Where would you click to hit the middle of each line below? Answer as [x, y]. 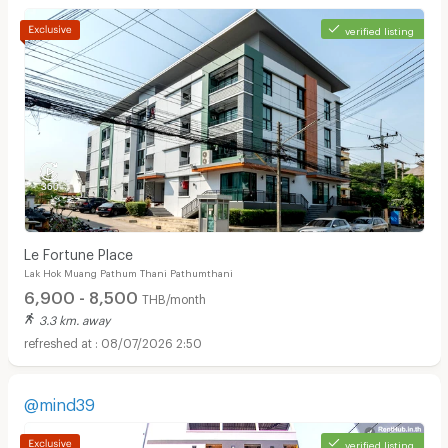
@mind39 [59, 401]
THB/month [173, 296]
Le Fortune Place [78, 252]
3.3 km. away [74, 318]
